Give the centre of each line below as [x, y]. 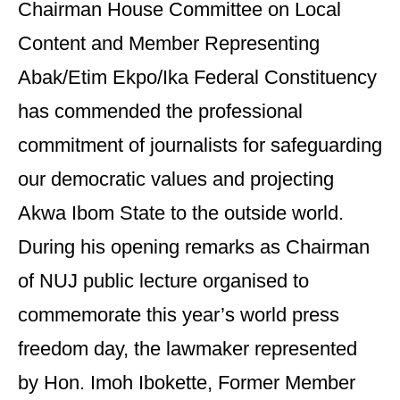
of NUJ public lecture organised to [163, 281]
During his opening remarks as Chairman [194, 247]
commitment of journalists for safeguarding [200, 145]
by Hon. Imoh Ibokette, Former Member [187, 383]
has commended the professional [160, 111]
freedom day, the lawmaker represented [187, 349]
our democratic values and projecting [176, 179]
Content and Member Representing [169, 43]
